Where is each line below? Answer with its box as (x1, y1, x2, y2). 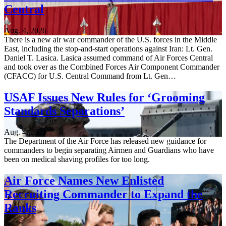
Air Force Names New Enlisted (4, 174, 164, 188)
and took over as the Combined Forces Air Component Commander (4, 62, 219, 71)
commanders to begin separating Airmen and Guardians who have (4, 146, 214, 155)
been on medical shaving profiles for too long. (4, 155, 150, 164)
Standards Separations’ (4, 104, 125, 118)
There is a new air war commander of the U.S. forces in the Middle (4, 35, 217, 44)
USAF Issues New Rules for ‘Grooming (4, 90, 205, 104)
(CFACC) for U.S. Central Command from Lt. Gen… (4, 71, 176, 80)
